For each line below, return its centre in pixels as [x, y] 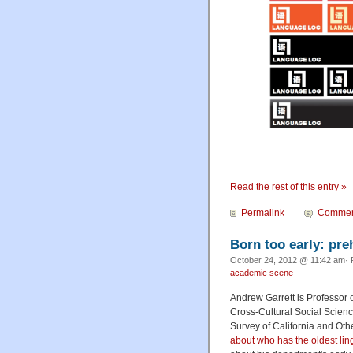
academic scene [262, 272]
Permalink [263, 212]
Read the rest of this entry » [288, 186]
